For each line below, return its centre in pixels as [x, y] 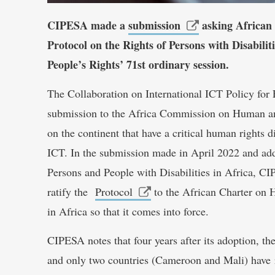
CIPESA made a [88, 25]
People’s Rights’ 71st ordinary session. [138, 64]
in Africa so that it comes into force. [128, 211]
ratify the [71, 191]
